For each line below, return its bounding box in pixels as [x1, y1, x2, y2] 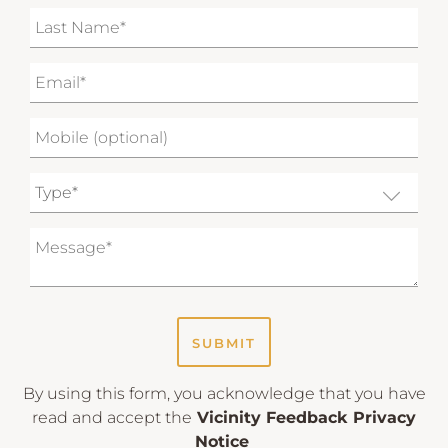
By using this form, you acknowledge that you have [22, 383, 426, 403]
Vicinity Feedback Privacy [192, 407, 416, 427]
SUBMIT [192, 334, 256, 351]
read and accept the [32, 407, 192, 427]
